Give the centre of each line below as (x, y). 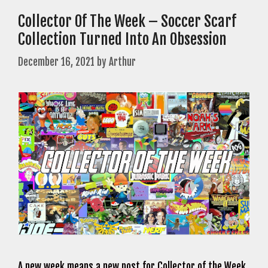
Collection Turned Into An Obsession (122, 39)
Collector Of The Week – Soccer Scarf (127, 21)
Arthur (122, 62)
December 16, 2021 (56, 62)
